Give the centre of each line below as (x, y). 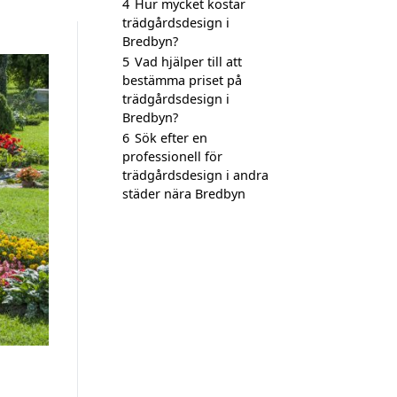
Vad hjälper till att (188, 62)
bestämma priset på (182, 80)
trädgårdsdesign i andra (195, 175)
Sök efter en (171, 138)
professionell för (172, 156)
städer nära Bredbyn (184, 194)
